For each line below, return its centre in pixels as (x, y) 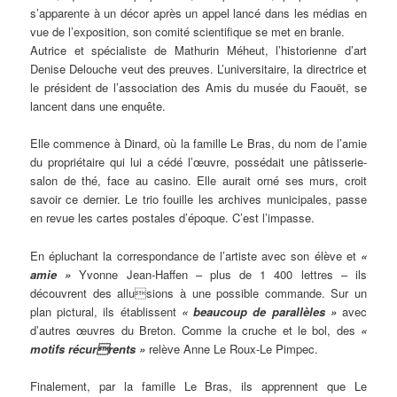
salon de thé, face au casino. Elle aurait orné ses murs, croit (198, 181)
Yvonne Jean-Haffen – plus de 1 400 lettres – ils (219, 274)
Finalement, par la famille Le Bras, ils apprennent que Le (198, 385)
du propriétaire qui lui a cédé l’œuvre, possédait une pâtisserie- (198, 162)
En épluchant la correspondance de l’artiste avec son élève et (195, 255)
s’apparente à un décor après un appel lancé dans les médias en (198, 13)
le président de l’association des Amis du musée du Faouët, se (198, 88)
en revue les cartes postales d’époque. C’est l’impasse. (173, 218)
